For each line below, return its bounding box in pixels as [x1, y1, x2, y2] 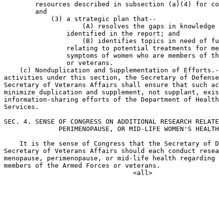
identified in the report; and [4, 30, 180, 37]
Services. [4, 103, 39, 110]
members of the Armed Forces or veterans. [4, 162, 160, 169]
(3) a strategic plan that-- [4, 15, 156, 22]
